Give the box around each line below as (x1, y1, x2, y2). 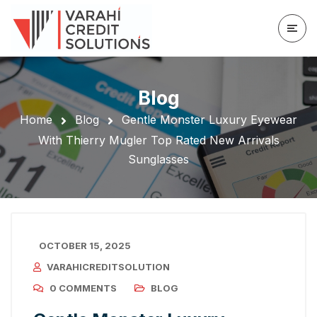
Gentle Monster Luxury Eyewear (122, 113, 297, 127)
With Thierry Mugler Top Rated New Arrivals (38, 132, 279, 147)
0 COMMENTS (50, 282, 117, 294)
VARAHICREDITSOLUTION (47, 261, 170, 272)
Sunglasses (128, 151, 189, 166)
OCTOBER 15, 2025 (39, 240, 131, 251)
